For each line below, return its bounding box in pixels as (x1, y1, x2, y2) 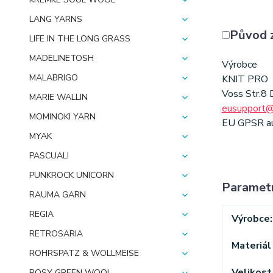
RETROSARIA (29, 228, 83, 239)
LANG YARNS (29, 13, 82, 25)
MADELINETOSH (29, 52, 94, 64)
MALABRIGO (29, 72, 78, 83)
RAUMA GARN (29, 189, 86, 200)
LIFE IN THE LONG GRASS (29, 33, 130, 44)
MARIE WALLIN (29, 91, 88, 103)
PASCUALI (29, 150, 69, 161)
